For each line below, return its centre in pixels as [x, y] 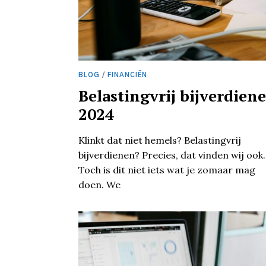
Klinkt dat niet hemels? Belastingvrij [160, 140]
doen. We [99, 184]
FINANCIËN [127, 75]
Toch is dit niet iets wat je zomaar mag [167, 170]
